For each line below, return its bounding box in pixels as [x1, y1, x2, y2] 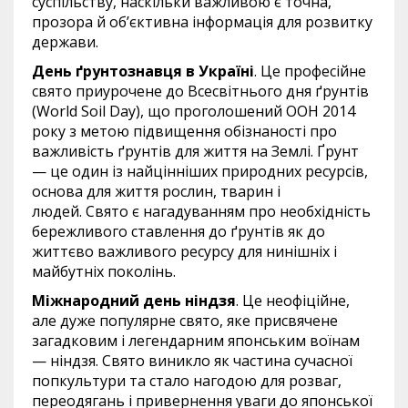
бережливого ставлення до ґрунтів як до [32, 221, 325, 241]
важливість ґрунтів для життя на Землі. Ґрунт [32, 141, 359, 161]
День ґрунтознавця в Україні [32, 61, 254, 81]
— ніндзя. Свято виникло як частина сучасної [32, 351, 352, 371]
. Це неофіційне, [236, 291, 350, 311]
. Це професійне [254, 61, 366, 81]
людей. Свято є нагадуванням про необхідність [32, 201, 371, 221]
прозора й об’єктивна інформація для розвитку [32, 12, 372, 32]
